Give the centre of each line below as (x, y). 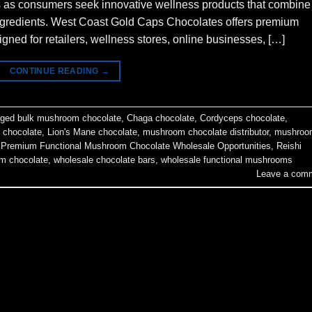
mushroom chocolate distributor (206, 132)
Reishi (289, 146)
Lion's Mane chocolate (92, 132)
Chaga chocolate (161, 118)
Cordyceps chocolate (242, 118)
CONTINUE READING (55, 71)
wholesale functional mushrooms (227, 160)
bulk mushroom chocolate (69, 118)
